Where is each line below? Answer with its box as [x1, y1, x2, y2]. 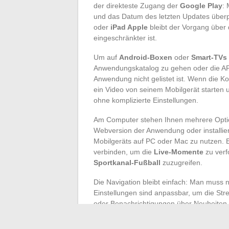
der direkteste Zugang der [94, 1, 180, 10]
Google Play [180, 1, 222, 10]
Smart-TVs [191, 53, 227, 61]
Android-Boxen [119, 53, 172, 61]
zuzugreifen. [161, 158, 202, 167]
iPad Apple [110, 22, 148, 31]
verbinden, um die [94, 147, 154, 156]
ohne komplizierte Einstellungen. [94, 96, 198, 104]
